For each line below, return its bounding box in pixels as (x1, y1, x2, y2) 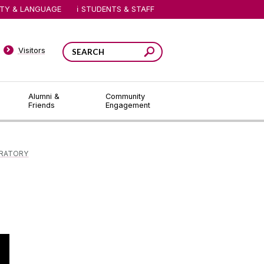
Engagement (105, 101, 150, 110)
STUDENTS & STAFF (81, 4, 155, 14)
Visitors (18, 45, 45, 55)
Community (105, 92, 145, 101)
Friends (28, 101, 55, 110)
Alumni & (28, 92, 60, 101)
